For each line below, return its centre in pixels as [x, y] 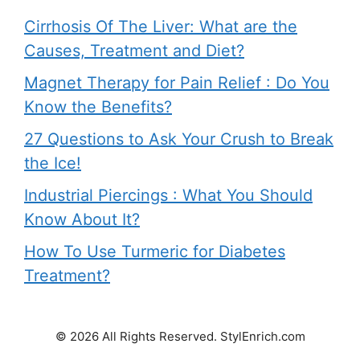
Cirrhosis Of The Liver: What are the [161, 27]
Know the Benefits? [98, 107]
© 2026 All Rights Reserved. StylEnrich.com [180, 337]
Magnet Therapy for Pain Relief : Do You [177, 83]
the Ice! [53, 164]
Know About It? [82, 220]
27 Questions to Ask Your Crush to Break [179, 139]
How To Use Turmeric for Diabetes [155, 252]
